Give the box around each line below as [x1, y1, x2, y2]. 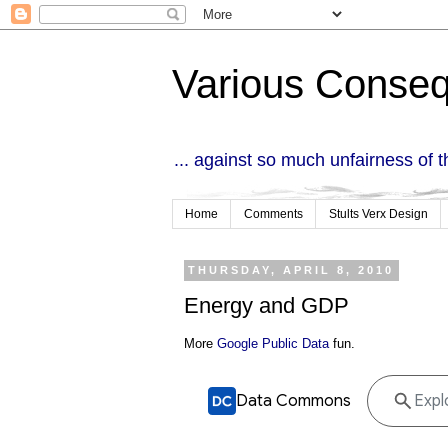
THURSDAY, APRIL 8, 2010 [188, 264, 395, 277]
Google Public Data [217, 336, 329, 352]
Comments [244, 207, 303, 222]
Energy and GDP [184, 292, 349, 318]
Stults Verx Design [329, 207, 428, 222]
